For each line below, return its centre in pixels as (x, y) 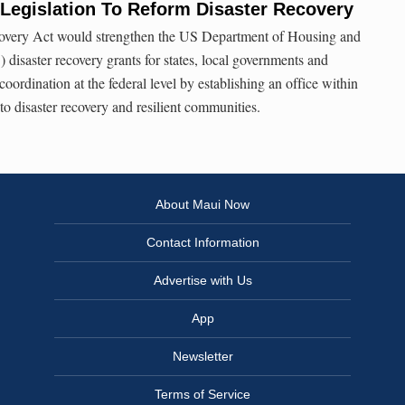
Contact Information (202, 243)
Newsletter (202, 357)
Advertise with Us (202, 281)
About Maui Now (202, 205)
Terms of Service (202, 395)
